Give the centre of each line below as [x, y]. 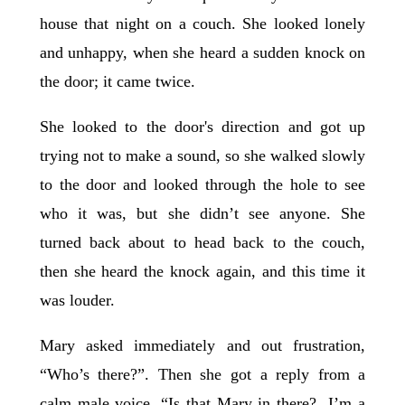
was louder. [79, 301]
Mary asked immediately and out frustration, [202, 346]
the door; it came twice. [117, 82]
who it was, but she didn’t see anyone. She [202, 214]
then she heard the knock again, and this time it [202, 272]
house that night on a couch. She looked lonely [202, 24]
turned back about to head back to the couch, [202, 243]
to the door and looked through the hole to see [202, 185]
